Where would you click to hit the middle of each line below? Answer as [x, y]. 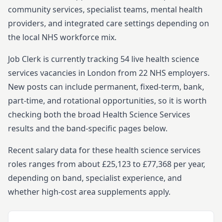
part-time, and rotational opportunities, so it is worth [107, 101]
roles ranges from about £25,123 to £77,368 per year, [107, 164]
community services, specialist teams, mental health [105, 9]
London [102, 73]
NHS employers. [179, 73]
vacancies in [63, 73]
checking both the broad [55, 114]
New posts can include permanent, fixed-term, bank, [106, 87]
